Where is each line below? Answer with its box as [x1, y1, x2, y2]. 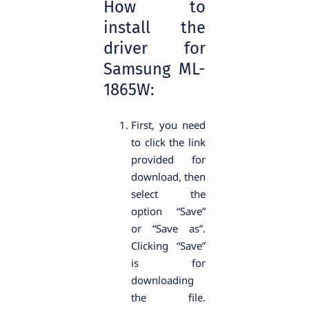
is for [131, 255, 206, 270]
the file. [131, 290, 206, 304]
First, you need [131, 117, 206, 132]
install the [103, 17, 206, 37]
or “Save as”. [131, 221, 206, 235]
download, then [131, 169, 206, 183]
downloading [131, 272, 194, 287]
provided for [131, 152, 206, 166]
